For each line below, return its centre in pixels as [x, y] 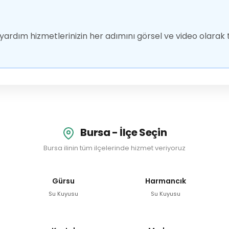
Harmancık [166, 181]
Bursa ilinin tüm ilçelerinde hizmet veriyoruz [114, 148]
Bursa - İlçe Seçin [123, 133]
